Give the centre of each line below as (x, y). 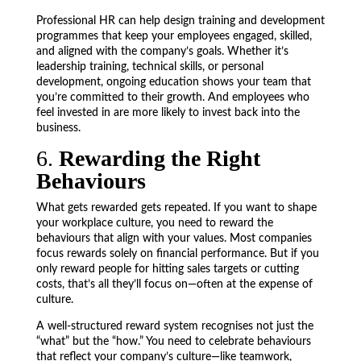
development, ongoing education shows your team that (173, 82)
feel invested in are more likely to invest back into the (168, 113)
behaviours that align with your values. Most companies (174, 239)
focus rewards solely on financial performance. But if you (177, 254)
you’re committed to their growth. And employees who (172, 98)
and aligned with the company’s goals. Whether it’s (162, 52)
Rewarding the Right (159, 158)
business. (58, 128)
